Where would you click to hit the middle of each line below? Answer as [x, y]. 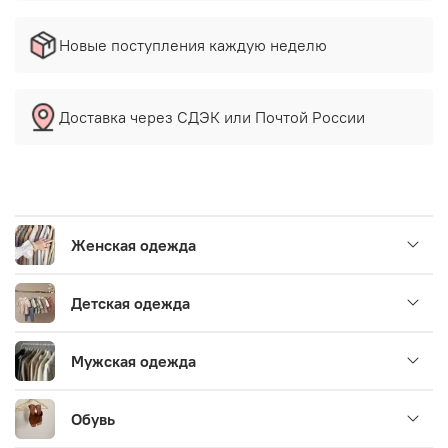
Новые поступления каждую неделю [193, 45]
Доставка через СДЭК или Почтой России [212, 117]
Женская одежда [133, 244]
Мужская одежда [133, 360]
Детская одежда [130, 302]
